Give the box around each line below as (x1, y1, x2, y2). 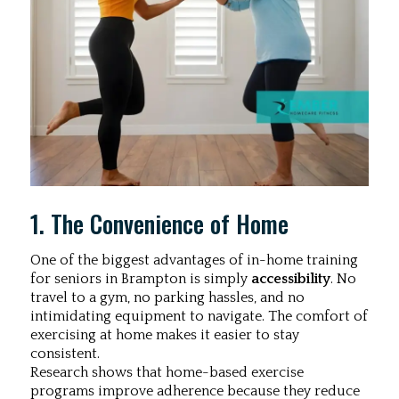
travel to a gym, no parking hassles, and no (30, 289, 305, 306)
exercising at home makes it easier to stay (30, 327, 299, 344)
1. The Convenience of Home (30, 206, 289, 242)
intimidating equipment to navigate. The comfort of (30, 308, 368, 325)
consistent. (30, 346, 100, 362)
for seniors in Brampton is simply (30, 271, 251, 288)
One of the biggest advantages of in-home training (30, 252, 358, 269)
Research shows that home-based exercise (30, 364, 304, 381)
